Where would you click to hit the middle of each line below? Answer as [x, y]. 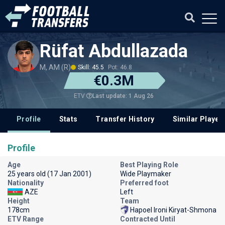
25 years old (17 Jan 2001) [49, 174]
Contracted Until [148, 219]
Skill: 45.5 [91, 67]
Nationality [26, 183]
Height [19, 201]
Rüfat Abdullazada [114, 51]
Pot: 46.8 [120, 67]
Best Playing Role [149, 165]
